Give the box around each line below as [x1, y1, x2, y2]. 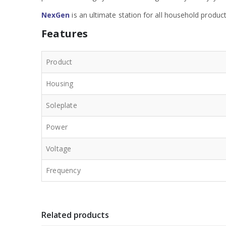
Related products [41, 209, 109, 220]
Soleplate [46, 100, 77, 110]
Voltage [46, 143, 72, 153]
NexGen [41, 10, 70, 20]
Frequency [46, 165, 81, 175]
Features [41, 26, 88, 40]
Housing [46, 78, 74, 88]
